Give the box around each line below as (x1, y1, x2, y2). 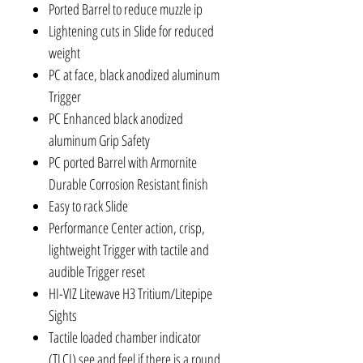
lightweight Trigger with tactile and (49, 240, 209, 260)
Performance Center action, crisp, (49, 218, 205, 238)
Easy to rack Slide (49, 196, 128, 216)
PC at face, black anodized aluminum (49, 65, 220, 85)
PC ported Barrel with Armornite (49, 152, 197, 173)
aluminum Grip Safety (49, 130, 150, 151)
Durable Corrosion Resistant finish (49, 174, 208, 194)
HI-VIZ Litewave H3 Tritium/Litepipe (49, 284, 212, 304)
